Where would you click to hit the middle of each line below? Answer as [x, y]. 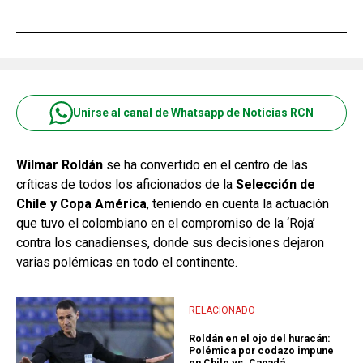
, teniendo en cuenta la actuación [238, 203]
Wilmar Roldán [60, 164]
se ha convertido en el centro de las [205, 164]
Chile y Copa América [81, 203]
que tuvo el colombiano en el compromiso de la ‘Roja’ [166, 223]
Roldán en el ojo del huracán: [260, 338]
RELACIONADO [222, 310]
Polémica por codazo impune [261, 350]
